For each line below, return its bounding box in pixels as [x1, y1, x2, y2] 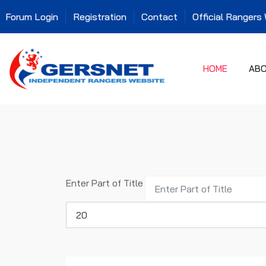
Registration [73, 11, 126, 23]
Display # [65, 202, 106, 214]
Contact [141, 11, 178, 23]
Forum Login [5, 11, 58, 23]
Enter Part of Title [66, 177, 145, 189]
